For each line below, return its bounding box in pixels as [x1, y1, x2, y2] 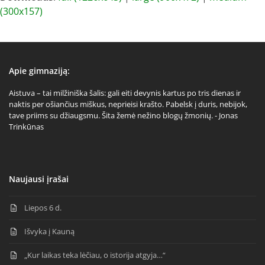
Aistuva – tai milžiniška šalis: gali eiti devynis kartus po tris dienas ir [9, 87, 241, 98]
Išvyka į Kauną [24, 225, 75, 237]
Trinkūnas [9, 121, 44, 132]
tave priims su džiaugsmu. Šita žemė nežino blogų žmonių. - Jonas [9, 109, 238, 121]
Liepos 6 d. [24, 202, 62, 213]
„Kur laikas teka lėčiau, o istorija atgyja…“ [24, 249, 166, 260]
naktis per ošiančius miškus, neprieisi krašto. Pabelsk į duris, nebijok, [9, 98, 247, 109]
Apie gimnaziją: [9, 64, 70, 76]
